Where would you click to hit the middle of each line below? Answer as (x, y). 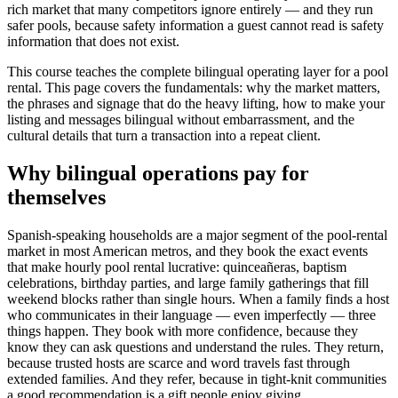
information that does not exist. (93, 41)
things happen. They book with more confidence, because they (183, 330)
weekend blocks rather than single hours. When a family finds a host (198, 298)
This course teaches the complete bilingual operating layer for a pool (198, 71)
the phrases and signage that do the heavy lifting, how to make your (196, 103)
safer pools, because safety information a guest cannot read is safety (195, 25)
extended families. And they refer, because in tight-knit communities (197, 378)
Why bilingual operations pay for (158, 173)
